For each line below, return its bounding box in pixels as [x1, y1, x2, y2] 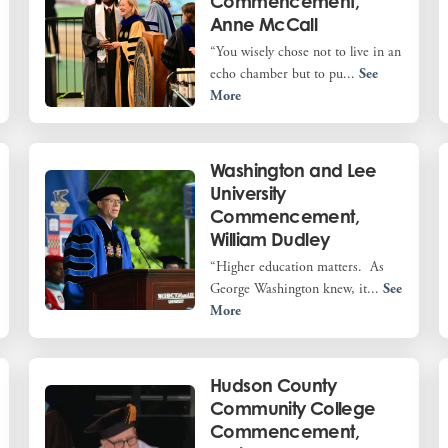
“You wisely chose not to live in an [210, 42, 402, 61]
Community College [210, 396, 376, 419]
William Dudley [210, 227, 330, 250]
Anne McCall [210, 12, 318, 35]
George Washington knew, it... [210, 279, 384, 298]
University [210, 181, 286, 204]
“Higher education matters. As [210, 257, 385, 276]
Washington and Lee [210, 158, 377, 181]
